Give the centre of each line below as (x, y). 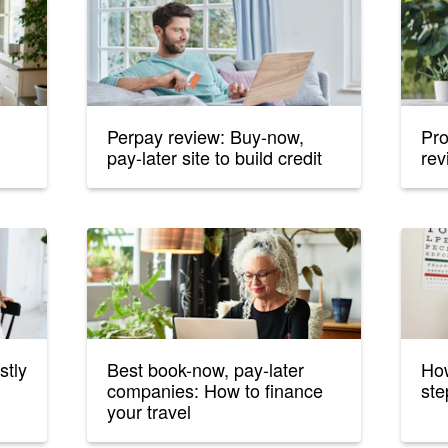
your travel (149, 411)
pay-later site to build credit (215, 157)
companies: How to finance (215, 390)
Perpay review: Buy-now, (206, 136)
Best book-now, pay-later (206, 369)
